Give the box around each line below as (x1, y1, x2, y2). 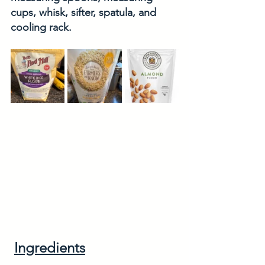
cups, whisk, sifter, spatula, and (11, 5, 159, 19)
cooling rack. (11, 20, 75, 34)
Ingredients (14, 238, 85, 256)
